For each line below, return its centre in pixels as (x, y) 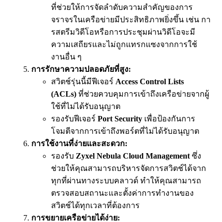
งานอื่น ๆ (66, 56)
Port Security (120, 118)
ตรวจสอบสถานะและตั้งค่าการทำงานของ (122, 193)
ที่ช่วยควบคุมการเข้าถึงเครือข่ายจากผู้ (143, 94)
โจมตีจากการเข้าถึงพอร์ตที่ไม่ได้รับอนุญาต (125, 131)
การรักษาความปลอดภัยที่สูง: (81, 69)
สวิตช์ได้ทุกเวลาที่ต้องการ (95, 205)
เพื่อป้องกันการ (169, 118)
